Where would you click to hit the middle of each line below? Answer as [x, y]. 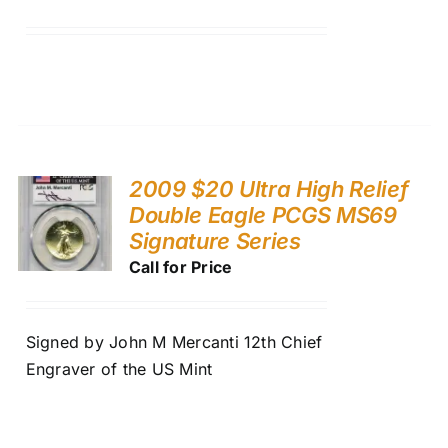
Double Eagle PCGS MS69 [262, 214]
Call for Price [180, 266]
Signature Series [214, 240]
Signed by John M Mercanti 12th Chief [174, 341]
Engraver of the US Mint [119, 368]
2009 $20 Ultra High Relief [268, 188]
